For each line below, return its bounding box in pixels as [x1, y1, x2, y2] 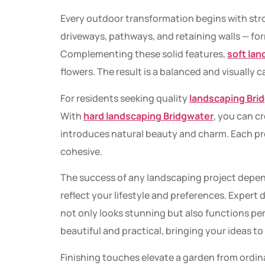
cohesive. [60, 144, 102, 158]
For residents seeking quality [60, 91, 189, 105]
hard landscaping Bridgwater [83, 109, 214, 122]
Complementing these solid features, [60, 47, 227, 61]
